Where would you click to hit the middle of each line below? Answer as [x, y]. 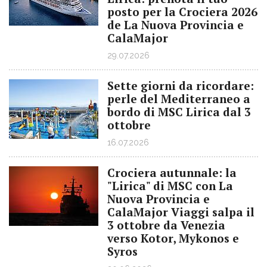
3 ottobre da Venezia [166, 225]
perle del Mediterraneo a [179, 99]
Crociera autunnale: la [172, 173]
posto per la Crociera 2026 [182, 12]
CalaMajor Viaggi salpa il [181, 212]
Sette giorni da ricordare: [181, 86]
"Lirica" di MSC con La [170, 186]
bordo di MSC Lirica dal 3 [179, 112]
